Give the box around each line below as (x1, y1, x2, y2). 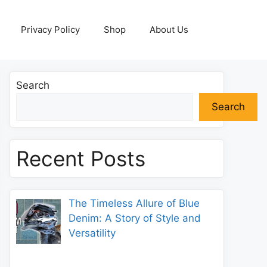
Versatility (68, 227, 116, 239)
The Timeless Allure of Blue (68, 197, 200, 209)
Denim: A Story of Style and (68, 212, 201, 224)
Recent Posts (16, 146, 145, 171)
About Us (150, 24, 188, 35)
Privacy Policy (21, 24, 80, 35)
